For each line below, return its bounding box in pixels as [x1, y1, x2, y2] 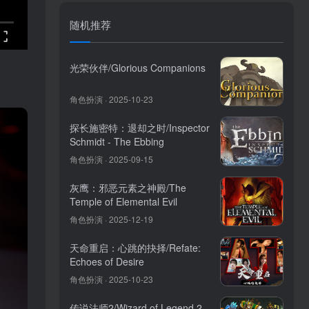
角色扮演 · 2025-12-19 [70, 213, 153, 225]
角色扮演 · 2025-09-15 [70, 153, 153, 165]
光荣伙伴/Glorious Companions [70, 61, 206, 74]
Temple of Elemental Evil [70, 195, 177, 208]
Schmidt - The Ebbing [70, 134, 164, 148]
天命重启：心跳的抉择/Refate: [70, 241, 201, 255]
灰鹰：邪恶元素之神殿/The [70, 181, 186, 195]
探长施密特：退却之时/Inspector [70, 121, 210, 134]
